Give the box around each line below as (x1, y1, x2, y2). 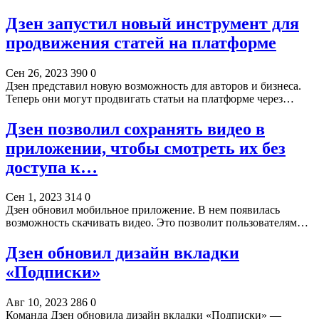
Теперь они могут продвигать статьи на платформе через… (6, 92, 294, 105)
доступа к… (6, 157, 98, 177)
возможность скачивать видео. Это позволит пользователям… (6, 216, 308, 229)
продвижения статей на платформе (6, 33, 276, 52)
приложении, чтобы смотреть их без (6, 138, 286, 157)
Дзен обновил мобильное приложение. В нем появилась (6, 204, 280, 216)
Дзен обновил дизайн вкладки (6, 244, 239, 263)
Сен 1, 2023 (6, 191, 62, 204)
